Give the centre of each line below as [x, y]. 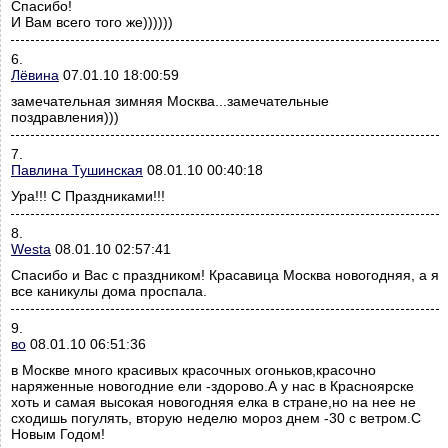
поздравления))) [65, 117]
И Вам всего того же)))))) [92, 22]
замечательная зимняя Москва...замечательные [170, 101]
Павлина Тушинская [77, 170]
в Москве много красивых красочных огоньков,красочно [193, 370]
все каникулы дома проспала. [109, 291]
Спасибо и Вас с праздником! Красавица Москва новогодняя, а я [225, 275]
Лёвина [35, 75]
